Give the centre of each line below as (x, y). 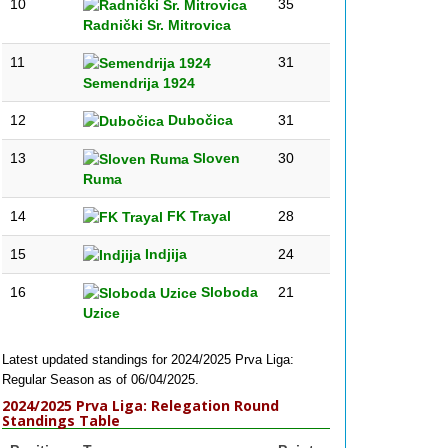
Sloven (214, 158)
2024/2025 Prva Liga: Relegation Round (140, 405)
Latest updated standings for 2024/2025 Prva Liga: (148, 359)
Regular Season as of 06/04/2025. (100, 379)
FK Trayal (197, 216)
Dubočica (198, 120)
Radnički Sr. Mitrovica (157, 25)
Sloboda (227, 292)
